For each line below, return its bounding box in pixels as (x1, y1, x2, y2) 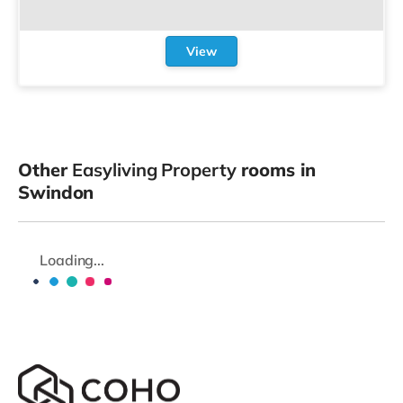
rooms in (236, 157, 316, 181)
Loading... (40, 250, 104, 269)
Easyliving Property (72, 157, 237, 181)
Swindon (18, 180, 94, 203)
